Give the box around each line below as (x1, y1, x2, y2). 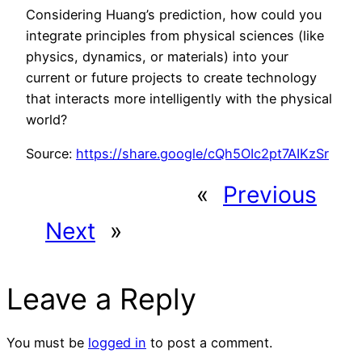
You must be (6, 335, 88, 351)
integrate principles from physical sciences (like (26, 27, 324, 44)
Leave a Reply (6, 281, 196, 318)
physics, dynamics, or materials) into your (26, 48, 288, 65)
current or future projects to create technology (26, 69, 317, 86)
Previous (223, 181, 317, 209)
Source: (26, 145, 76, 162)
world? (26, 111, 67, 128)
